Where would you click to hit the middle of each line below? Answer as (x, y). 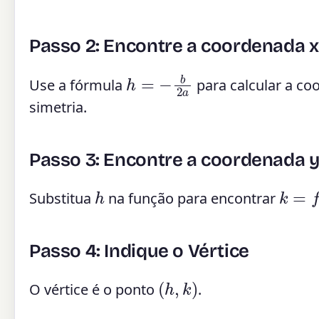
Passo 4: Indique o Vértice (139, 251)
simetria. (58, 107)
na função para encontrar (192, 198)
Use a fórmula (78, 85)
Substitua (62, 198)
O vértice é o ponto (94, 289)
